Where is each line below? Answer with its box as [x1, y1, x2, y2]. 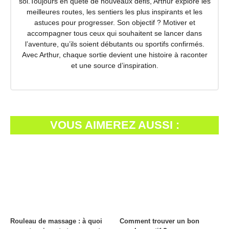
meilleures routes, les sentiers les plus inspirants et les [27, 8, 202, 16]
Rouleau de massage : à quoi [10, 217, 102, 225]
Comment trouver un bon [120, 217, 199, 225]
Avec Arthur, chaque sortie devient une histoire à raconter [21, 51, 208, 59]
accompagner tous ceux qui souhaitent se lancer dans [27, 29, 202, 38]
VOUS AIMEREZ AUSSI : [50, 118, 179, 131]
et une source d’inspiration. [71, 61, 158, 70]
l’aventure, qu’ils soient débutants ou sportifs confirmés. [25, 40, 204, 49]
